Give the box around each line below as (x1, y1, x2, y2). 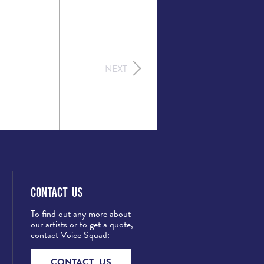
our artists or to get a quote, (31, 217, 133, 232)
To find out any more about (31, 206, 131, 221)
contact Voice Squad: (31, 227, 110, 242)
